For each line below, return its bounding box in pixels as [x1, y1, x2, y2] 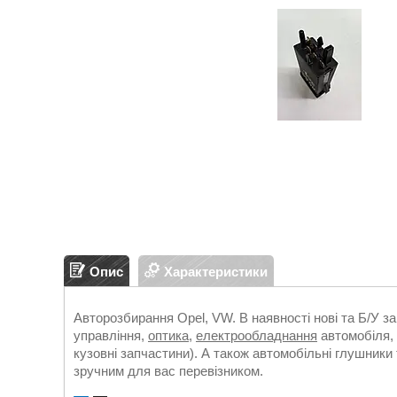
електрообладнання [196, 328, 317, 343]
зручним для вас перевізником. [74, 363, 263, 378]
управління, [74, 328, 148, 343]
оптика [148, 328, 189, 343]
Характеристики [164, 263, 268, 279]
